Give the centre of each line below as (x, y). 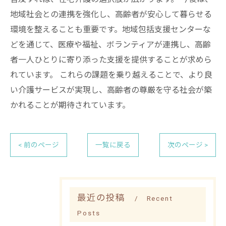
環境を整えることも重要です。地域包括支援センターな (110, 30)
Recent (160, 198)
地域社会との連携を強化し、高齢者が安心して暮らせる (111, 14)
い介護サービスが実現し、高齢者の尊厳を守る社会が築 (111, 90)
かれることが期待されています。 (70, 105)
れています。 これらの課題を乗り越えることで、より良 (111, 75)
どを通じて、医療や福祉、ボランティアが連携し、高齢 (110, 45)
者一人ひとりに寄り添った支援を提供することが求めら (111, 60)
